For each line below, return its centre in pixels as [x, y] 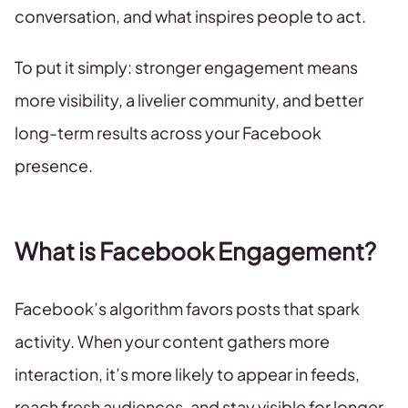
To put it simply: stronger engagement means [186, 67]
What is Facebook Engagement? [195, 251]
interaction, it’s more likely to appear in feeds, [187, 374]
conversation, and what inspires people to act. [190, 16]
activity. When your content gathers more [172, 342]
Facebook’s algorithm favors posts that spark [187, 309]
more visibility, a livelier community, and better [189, 100]
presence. [54, 166]
